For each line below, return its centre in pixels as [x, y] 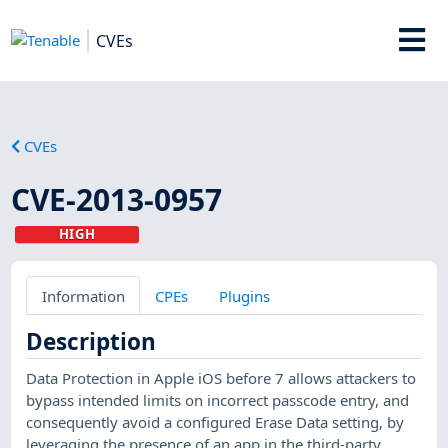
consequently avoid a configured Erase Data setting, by [215, 421]
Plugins [244, 295]
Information [83, 295]
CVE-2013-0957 [117, 199]
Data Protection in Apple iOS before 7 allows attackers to [221, 377]
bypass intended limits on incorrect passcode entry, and [218, 399]
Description [91, 341]
